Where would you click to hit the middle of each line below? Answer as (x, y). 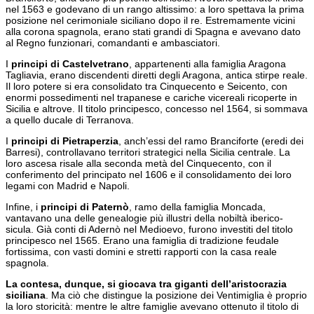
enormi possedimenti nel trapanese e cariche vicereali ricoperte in (151, 98)
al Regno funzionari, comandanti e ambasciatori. (113, 43)
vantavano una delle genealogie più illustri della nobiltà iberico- (144, 218)
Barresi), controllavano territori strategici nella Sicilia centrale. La (148, 152)
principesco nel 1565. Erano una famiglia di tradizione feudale (142, 241)
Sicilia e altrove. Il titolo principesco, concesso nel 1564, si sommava (157, 109)
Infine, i (23, 207)
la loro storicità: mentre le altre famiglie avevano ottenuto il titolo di (152, 307)
